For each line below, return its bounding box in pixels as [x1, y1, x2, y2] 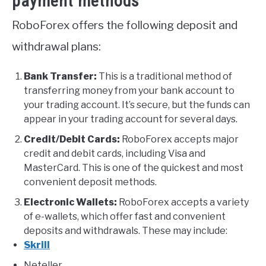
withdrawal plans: [12, 39, 101, 53]
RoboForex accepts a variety [117, 196, 249, 208]
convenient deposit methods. [24, 176, 157, 188]
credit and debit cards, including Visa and [24, 147, 205, 159]
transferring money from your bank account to [24, 84, 235, 96]
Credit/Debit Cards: [24, 133, 120, 145]
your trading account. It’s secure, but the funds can [24, 99, 250, 110]
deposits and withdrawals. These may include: [24, 224, 227, 236]
